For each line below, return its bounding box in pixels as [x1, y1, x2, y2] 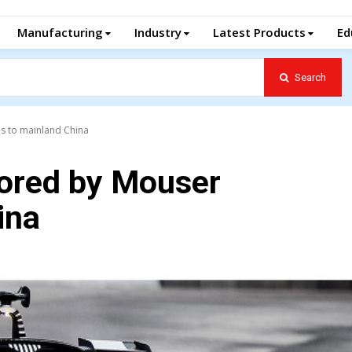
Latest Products [213, 24, 306, 40]
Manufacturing [17, 24, 103, 40]
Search [294, 71, 326, 83]
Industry [134, 24, 181, 40]
